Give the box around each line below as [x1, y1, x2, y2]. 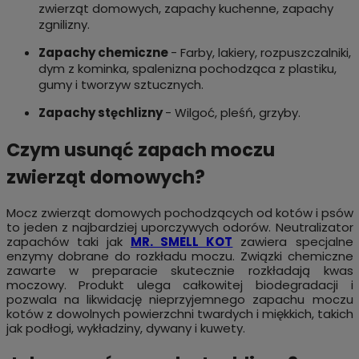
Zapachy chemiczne [38, 44, 171, 62]
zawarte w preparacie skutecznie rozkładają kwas [6, 261, 353, 279]
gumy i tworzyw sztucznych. [38, 76, 204, 94]
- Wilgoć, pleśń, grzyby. [164, 104, 301, 122]
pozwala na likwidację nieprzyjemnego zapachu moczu [6, 290, 353, 308]
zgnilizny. [38, 16, 90, 34]
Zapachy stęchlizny [38, 104, 165, 122]
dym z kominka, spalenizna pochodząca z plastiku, [38, 60, 337, 78]
